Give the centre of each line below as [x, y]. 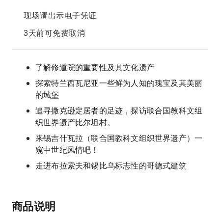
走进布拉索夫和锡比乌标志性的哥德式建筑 [111, 165]
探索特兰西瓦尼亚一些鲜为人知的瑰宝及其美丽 [119, 83]
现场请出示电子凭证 [60, 15]
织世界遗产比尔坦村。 [75, 122]
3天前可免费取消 [54, 33]
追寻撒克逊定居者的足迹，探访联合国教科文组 [119, 110]
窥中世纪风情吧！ [67, 150]
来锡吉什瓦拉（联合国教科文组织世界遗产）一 [119, 138]
